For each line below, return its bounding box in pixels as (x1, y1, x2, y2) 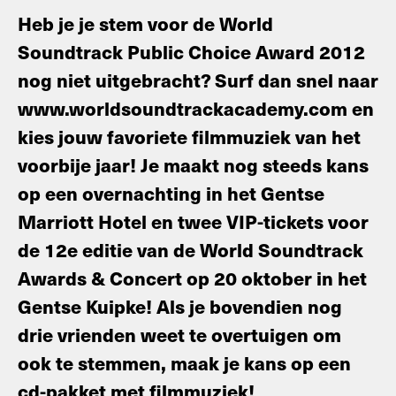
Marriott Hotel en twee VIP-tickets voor (18, 208, 369, 234)
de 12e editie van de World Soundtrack (18, 236, 363, 263)
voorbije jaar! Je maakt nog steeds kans (18, 151, 369, 178)
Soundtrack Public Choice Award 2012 (18, 38, 365, 65)
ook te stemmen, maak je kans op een (18, 349, 351, 376)
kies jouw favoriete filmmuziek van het (18, 123, 361, 149)
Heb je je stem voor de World (18, 10, 273, 36)
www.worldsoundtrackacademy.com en (18, 95, 374, 121)
